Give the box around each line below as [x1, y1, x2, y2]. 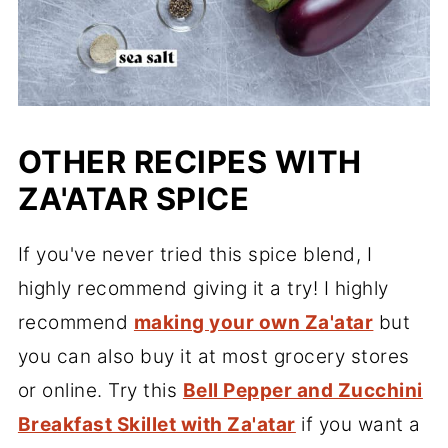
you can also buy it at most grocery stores [17, 345, 410, 369]
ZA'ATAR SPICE [17, 180, 250, 218]
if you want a [295, 413, 421, 437]
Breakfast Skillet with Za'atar [17, 413, 296, 437]
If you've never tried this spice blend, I [17, 243, 373, 267]
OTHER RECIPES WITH [17, 143, 362, 181]
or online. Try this [17, 379, 183, 403]
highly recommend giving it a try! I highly [17, 277, 389, 301]
